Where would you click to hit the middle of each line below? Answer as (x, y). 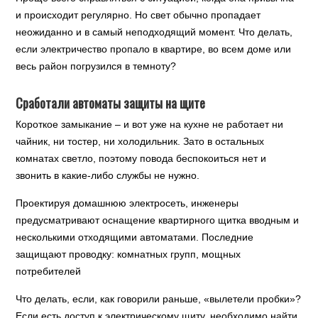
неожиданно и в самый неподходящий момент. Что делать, (154, 32)
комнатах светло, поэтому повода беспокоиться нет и (141, 158)
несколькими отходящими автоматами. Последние (135, 237)
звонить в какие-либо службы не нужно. (108, 175)
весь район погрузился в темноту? (96, 66)
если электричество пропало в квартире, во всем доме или (154, 49)
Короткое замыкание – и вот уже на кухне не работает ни (150, 124)
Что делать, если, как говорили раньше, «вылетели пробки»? (159, 299)
